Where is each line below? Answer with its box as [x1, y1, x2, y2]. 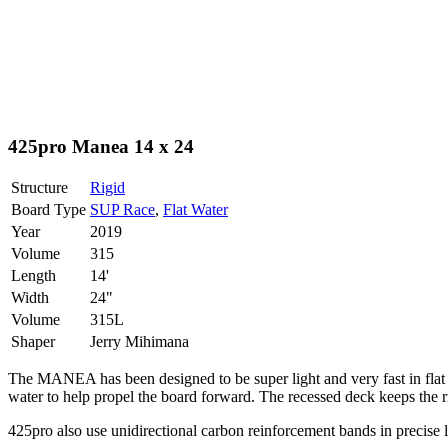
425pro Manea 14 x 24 [8, 135, 194, 157]
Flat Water [163, 201, 228, 219]
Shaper [11, 333, 55, 351]
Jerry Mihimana [90, 333, 189, 351]
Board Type [11, 201, 86, 219]
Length [11, 267, 56, 285]
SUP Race [90, 201, 155, 219]
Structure [11, 179, 68, 197]
